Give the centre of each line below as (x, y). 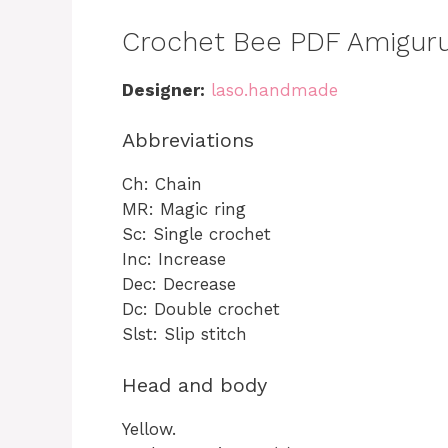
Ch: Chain (162, 184)
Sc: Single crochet (196, 234)
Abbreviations (188, 140)
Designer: (163, 89)
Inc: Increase (174, 259)
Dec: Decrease (179, 284)
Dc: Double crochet (201, 309)
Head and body (194, 384)
